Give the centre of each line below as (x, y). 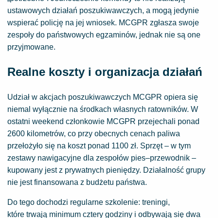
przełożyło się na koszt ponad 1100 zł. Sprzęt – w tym (99, 146)
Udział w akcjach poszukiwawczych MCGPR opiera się (103, 97)
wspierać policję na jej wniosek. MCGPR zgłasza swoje (103, 23)
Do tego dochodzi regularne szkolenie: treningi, (89, 202)
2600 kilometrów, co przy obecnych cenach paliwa (94, 134)
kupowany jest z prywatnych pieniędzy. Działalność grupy (106, 170)
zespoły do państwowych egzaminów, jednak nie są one (104, 35)
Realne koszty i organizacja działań (105, 72)
